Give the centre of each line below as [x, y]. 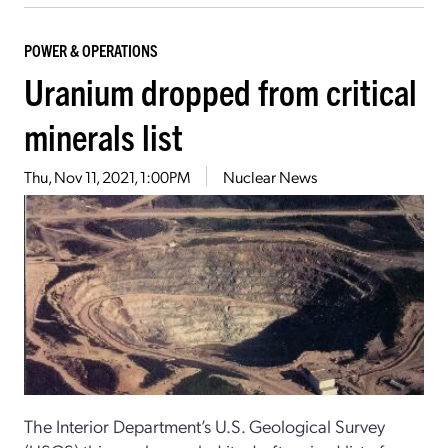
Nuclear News [270, 176]
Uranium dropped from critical [220, 90]
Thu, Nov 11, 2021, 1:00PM [107, 176]
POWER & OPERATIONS [91, 49]
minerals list [103, 135]
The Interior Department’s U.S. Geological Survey [204, 425]
